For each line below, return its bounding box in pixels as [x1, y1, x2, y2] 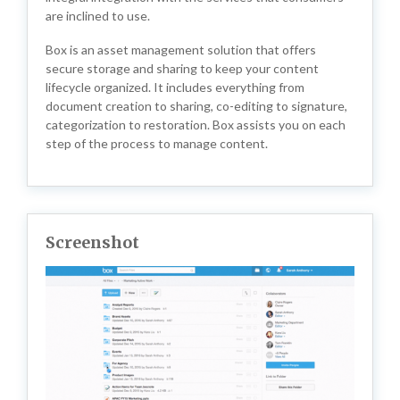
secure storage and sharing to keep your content [46, 61, 319, 76]
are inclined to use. [46, 8, 150, 23]
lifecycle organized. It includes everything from [46, 79, 304, 95]
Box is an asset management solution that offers [46, 42, 316, 57]
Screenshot [46, 232, 139, 253]
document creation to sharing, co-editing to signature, [46, 98, 347, 113]
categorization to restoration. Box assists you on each [46, 117, 346, 132]
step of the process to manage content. [46, 136, 268, 151]
